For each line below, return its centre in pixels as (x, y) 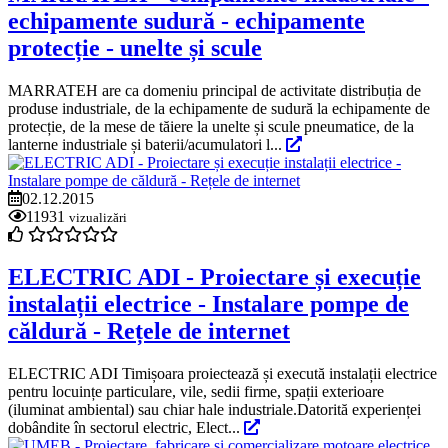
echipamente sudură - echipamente (186, 20)
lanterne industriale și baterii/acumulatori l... (147, 144)
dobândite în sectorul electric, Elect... (126, 427)
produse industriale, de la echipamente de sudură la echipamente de (219, 108)
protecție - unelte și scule (135, 47)
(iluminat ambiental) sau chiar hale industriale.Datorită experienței (214, 409)
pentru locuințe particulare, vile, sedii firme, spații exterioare (196, 391)
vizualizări (98, 217)
